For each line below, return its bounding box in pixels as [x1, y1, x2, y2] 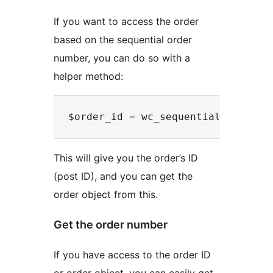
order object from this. [54, 188, 158, 200]
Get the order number [54, 218, 168, 231]
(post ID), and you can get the [54, 169, 193, 182]
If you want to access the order [54, 15, 199, 27]
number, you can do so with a [54, 51, 190, 64]
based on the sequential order [54, 33, 192, 46]
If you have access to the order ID [54, 248, 211, 261]
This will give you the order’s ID [54, 151, 198, 164]
